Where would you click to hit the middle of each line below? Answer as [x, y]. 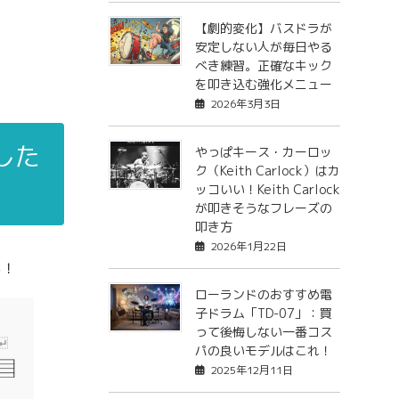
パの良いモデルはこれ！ [263, 351]
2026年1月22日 [248, 247]
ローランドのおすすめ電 [263, 295]
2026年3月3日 [245, 104]
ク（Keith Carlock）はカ [267, 171]
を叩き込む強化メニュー [263, 85]
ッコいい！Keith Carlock [267, 190]
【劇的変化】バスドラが [263, 28]
